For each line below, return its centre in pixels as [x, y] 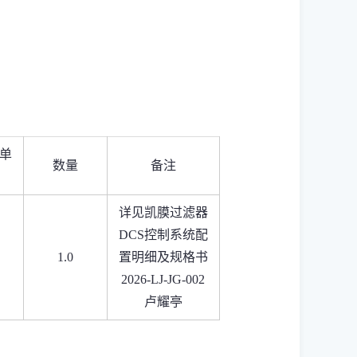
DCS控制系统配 [163, 235]
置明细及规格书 [163, 257]
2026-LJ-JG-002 [163, 279]
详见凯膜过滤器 [163, 212]
